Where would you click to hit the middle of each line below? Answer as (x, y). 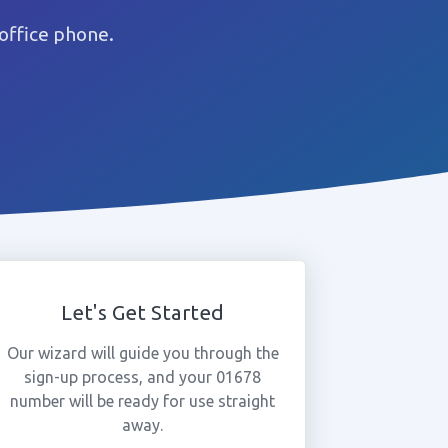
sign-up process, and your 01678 (143, 377)
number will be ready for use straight (143, 401)
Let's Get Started (143, 312)
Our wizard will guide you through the (142, 353)
